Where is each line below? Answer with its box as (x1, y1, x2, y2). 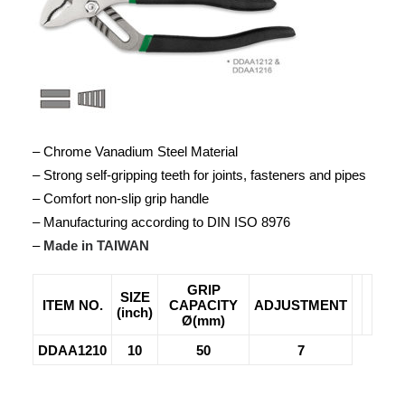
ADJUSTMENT (254, 297, 347, 313)
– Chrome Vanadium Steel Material (33, 144, 238, 159)
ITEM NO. (42, 297, 103, 313)
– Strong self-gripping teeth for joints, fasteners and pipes (33, 167, 366, 183)
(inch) (117, 305, 153, 320)
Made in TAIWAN (43, 238, 149, 253)
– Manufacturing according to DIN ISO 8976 (33, 214, 290, 230)
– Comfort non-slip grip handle (33, 191, 209, 206)
